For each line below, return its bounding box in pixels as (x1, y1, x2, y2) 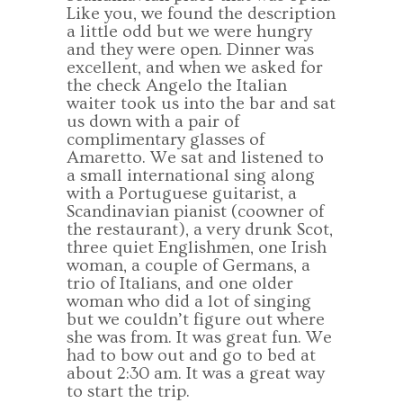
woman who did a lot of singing (67, 291, 311, 311)
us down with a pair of (67, 112, 239, 131)
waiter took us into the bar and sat (67, 94, 336, 113)
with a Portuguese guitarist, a (67, 184, 297, 203)
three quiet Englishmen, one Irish (67, 237, 327, 257)
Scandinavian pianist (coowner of (67, 201, 324, 221)
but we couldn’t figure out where (67, 309, 325, 329)
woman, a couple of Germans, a (67, 255, 310, 275)
